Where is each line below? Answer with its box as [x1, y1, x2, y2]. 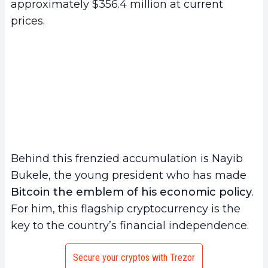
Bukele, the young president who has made [11, 169, 246, 182]
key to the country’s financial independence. [11, 219, 249, 233]
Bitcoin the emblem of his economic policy [11, 185, 252, 199]
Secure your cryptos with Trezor [73, 252, 195, 264]
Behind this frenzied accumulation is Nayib [11, 152, 243, 166]
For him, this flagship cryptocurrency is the [11, 202, 240, 216]
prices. [11, 14, 45, 28]
